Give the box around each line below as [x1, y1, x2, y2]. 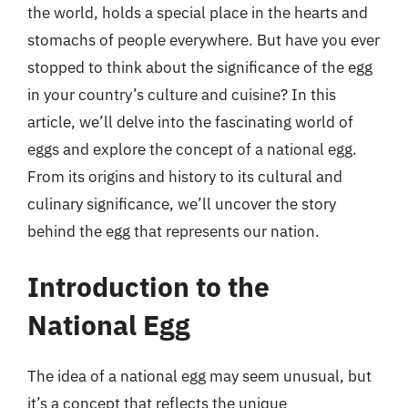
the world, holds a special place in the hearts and [27, 2, 368, 23]
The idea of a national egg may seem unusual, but [27, 366, 372, 386]
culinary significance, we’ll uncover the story [27, 193, 336, 214]
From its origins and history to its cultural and [27, 166, 342, 187]
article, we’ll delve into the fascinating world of [27, 111, 353, 132]
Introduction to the [27, 269, 270, 304]
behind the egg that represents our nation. [27, 220, 320, 241]
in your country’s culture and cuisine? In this [27, 84, 336, 105]
